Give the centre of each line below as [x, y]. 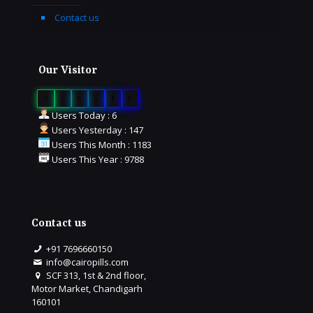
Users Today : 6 [83, 116]
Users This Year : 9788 [97, 160]
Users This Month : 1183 [101, 145]
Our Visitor [68, 71]
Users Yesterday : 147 [96, 130]
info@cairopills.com [87, 262]
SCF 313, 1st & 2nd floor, [95, 276]
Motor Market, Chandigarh [87, 289]
